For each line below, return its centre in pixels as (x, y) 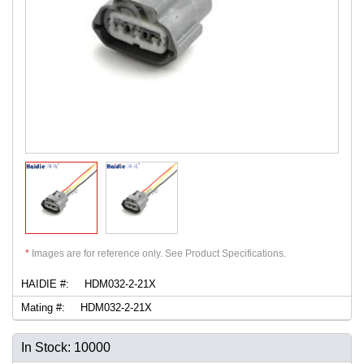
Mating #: (43, 307)
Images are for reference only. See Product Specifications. (158, 253)
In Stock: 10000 (66, 347)
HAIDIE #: (45, 284)
